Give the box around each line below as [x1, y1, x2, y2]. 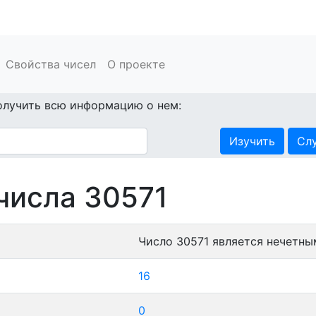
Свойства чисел [6, 57, 96, 71]
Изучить [229, 134, 275, 148]
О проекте [107, 57, 165, 71]
